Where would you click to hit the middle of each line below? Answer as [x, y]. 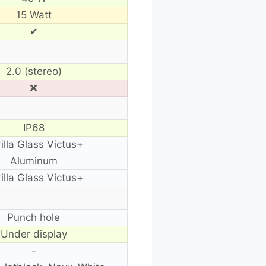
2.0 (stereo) [34, 71]
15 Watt [34, 15]
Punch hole [34, 217]
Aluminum [34, 161]
